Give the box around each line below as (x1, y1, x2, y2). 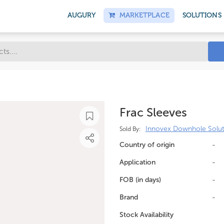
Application (119, 158, 155, 166)
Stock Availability (119, 210, 173, 219)
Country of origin (119, 140, 174, 149)
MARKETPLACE (115, 11, 169, 19)
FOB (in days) (119, 175, 161, 184)
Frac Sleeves (119, 105, 187, 119)
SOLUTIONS (182, 11, 221, 19)
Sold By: (119, 125, 140, 132)
